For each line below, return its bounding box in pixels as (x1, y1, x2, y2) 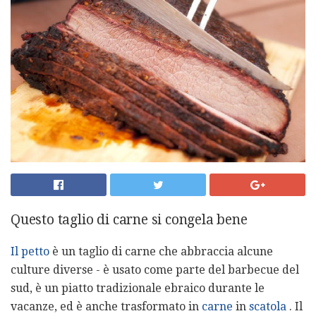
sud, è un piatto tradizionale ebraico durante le (11, 281, 265, 295)
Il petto (11, 244, 49, 258)
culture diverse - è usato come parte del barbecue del (11, 262, 299, 276)
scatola (249, 299, 286, 313)
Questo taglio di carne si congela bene (11, 211, 248, 228)
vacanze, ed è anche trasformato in (11, 299, 202, 313)
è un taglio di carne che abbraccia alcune (49, 244, 273, 258)
